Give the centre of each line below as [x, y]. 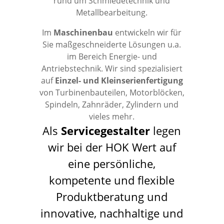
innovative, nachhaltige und [112, 213]
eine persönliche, [112, 163]
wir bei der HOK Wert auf [112, 147]
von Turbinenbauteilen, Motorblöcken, [112, 92]
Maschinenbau [83, 32]
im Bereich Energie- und [112, 56]
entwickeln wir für [147, 32]
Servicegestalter [106, 130]
